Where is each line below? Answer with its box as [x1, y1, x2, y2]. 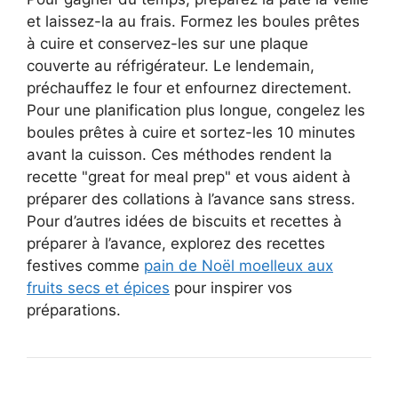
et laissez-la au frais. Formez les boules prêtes [27, 12, 360, 30]
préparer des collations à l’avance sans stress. [27, 190, 355, 208]
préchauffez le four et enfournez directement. [27, 79, 352, 97]
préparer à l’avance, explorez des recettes [27, 235, 325, 252]
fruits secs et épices [27, 279, 170, 297]
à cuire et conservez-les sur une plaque [27, 35, 308, 52]
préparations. [27, 301, 121, 319]
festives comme [27, 257, 144, 275]
